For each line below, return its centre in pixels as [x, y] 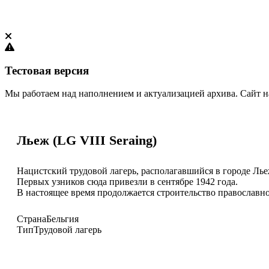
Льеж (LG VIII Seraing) [87, 140]
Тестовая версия [47, 70]
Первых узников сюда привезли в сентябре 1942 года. [127, 181]
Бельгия [62, 219]
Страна [32, 219]
